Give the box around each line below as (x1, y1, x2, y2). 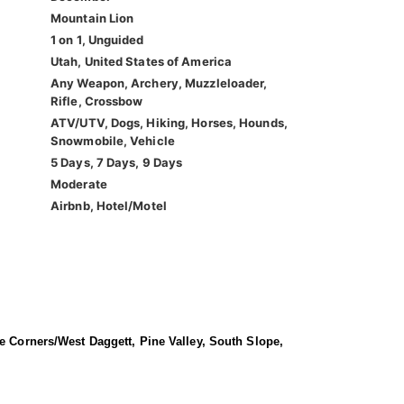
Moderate (50, 177, 107, 192)
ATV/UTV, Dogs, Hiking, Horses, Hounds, (50, 115, 288, 131)
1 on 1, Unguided (50, 32, 144, 48)
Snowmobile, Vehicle (50, 133, 175, 149)
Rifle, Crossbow (50, 94, 143, 109)
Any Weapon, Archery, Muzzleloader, (50, 76, 268, 91)
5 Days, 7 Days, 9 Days (50, 155, 183, 170)
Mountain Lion (50, 11, 134, 26)
